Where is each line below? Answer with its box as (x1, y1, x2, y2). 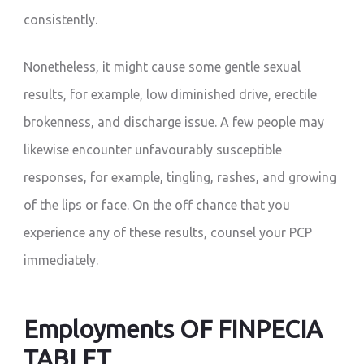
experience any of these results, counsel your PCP (24, 225, 313, 240)
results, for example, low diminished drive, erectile (24, 87, 318, 102)
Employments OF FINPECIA (24, 315, 323, 344)
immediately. (24, 253, 99, 268)
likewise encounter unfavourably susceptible (24, 142, 283, 158)
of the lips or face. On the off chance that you (24, 197, 291, 213)
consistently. (24, 12, 98, 28)
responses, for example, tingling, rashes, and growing (24, 170, 337, 185)
